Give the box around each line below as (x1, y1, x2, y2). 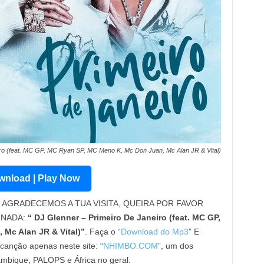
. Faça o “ (84, 227, 121, 236)
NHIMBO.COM (103, 241, 158, 250)
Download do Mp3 (120, 227, 189, 236)
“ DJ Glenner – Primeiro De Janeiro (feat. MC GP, (27, 213, 220, 222)
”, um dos (157, 241, 193, 250)
